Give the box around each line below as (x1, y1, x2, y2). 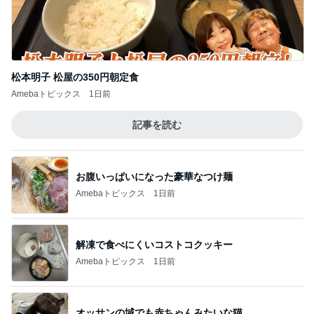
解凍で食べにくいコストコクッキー (76, 238, 233, 250)
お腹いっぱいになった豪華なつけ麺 (76, 170, 233, 182)
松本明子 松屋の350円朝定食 (11, 71, 139, 83)
